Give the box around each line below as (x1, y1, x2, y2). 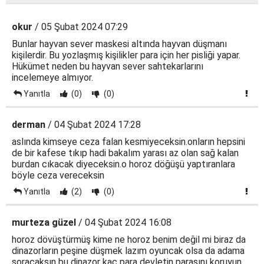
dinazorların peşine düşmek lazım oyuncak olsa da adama (12, 245, 245, 257)
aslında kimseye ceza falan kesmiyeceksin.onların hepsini (12, 136, 245, 148)
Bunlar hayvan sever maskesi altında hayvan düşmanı (12, 38, 227, 50)
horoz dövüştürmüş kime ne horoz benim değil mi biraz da (12, 234, 246, 246)
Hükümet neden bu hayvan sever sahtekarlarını (12, 61, 203, 72)
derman (12, 119, 45, 131)
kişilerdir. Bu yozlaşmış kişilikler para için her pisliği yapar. (12, 49, 240, 61)
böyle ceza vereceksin (12, 170, 104, 181)
